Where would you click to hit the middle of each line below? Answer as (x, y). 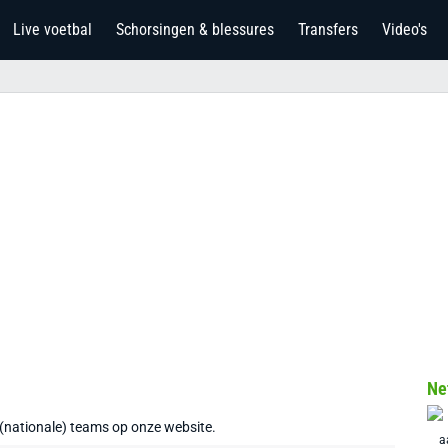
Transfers (328, 29)
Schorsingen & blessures (195, 29)
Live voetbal (52, 29)
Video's (404, 29)
